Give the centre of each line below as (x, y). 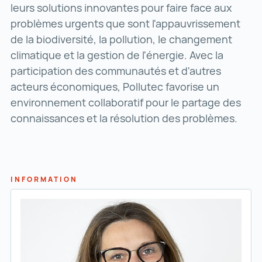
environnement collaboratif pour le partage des (126, 102)
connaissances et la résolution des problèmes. (124, 118)
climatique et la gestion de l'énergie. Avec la (117, 55)
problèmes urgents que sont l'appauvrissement (125, 23)
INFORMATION (44, 179)
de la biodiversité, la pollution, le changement (121, 39)
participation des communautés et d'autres (116, 71)
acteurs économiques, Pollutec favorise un (115, 87)
